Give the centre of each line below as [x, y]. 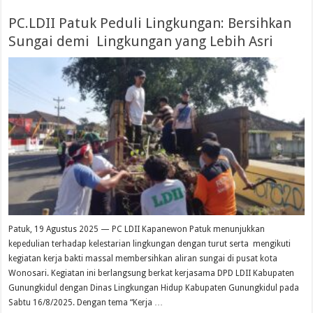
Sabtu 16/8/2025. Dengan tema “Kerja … [86, 302]
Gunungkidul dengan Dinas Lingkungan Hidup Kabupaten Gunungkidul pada [154, 287]
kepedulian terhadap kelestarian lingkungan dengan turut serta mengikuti [150, 243]
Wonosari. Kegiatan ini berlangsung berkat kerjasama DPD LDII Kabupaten [152, 273]
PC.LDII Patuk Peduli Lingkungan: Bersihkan [150, 23]
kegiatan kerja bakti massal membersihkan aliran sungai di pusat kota [143, 258]
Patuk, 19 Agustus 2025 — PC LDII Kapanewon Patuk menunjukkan [137, 229]
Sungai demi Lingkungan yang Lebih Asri [141, 42]
